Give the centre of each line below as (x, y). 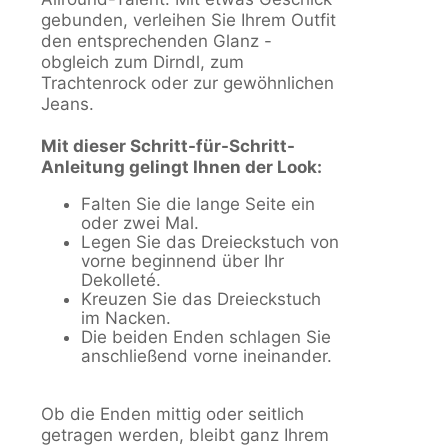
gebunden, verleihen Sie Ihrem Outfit (188, 20)
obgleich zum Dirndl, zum (142, 62)
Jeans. (67, 104)
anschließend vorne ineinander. (206, 356)
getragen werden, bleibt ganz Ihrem (185, 435)
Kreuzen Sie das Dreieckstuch (201, 299)
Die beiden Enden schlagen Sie (206, 337)
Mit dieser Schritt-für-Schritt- (168, 146)
